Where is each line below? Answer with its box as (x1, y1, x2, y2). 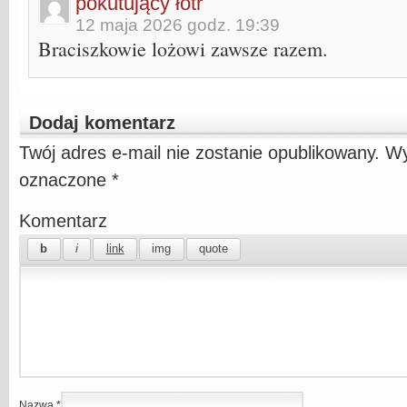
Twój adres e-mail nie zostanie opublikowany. (19, 142, 380, 163)
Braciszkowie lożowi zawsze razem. (38, 35, 328, 62)
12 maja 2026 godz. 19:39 (75, 15, 280, 35)
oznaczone (19, 169, 112, 190)
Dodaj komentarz (29, 112, 175, 133)
